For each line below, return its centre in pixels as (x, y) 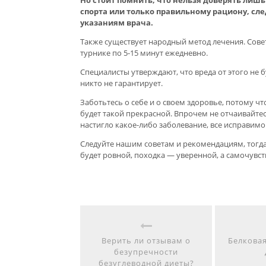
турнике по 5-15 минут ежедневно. (144, 53)
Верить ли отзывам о (146, 240)
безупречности (146, 251)
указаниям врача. (117, 22)
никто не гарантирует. (121, 83)
